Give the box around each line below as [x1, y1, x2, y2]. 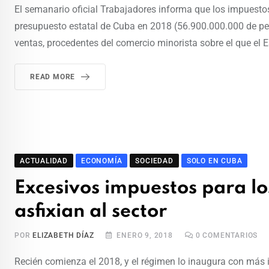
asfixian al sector [14, 202, 167, 222]
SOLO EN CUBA [186, 157, 243, 166]
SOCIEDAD [135, 157, 174, 166]
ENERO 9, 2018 [116, 231, 173, 240]
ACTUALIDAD [20, 157, 68, 166]
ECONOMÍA [81, 157, 122, 166]
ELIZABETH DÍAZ [32, 231, 94, 240]
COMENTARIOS [200, 231, 258, 240]
